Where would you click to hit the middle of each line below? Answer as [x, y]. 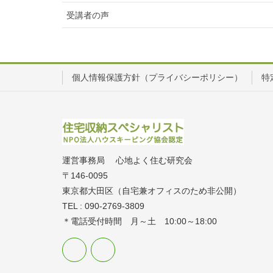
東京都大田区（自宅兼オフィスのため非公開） [152, 190]
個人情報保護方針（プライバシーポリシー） [157, 78]
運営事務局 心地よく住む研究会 [127, 160]
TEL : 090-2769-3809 [103, 206]
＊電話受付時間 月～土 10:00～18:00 [140, 221]
